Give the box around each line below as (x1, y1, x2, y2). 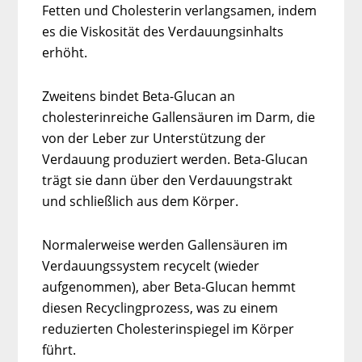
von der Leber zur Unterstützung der (42, 128, 267, 147)
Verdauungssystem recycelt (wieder (42, 256, 260, 275)
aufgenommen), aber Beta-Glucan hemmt (42, 277, 297, 296)
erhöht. (42, 43, 88, 61)
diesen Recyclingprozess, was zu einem (42, 298, 279, 317)
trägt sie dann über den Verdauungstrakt (42, 170, 293, 189)
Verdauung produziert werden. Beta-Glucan (42, 149, 309, 168)
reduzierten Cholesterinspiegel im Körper (42, 319, 295, 338)
